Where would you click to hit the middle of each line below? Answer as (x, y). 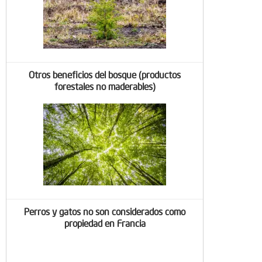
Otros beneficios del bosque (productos (105, 74)
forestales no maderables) (105, 86)
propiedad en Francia (105, 223)
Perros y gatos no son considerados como (105, 211)
